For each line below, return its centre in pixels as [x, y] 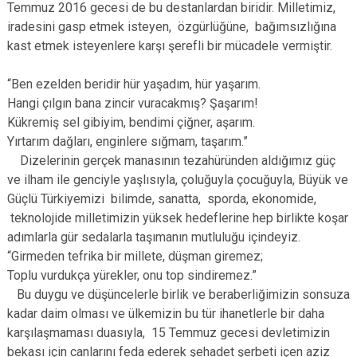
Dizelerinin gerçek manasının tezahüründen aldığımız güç [171, 161]
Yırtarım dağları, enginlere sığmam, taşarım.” [127, 141]
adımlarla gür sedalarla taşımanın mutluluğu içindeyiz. [154, 237]
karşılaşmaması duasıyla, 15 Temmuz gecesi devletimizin [169, 333]
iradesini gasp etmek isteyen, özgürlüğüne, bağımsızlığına [172, 27]
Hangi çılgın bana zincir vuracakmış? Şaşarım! [133, 103]
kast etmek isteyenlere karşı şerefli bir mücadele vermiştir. [170, 46]
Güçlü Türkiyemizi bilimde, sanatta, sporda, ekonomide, [162, 199]
